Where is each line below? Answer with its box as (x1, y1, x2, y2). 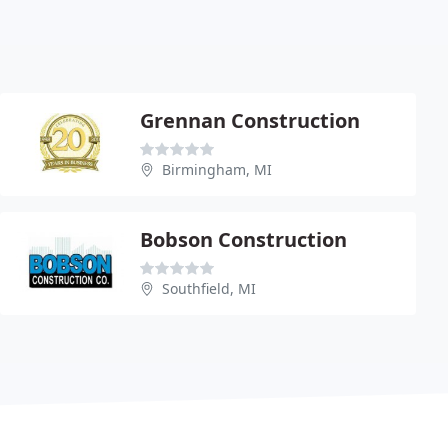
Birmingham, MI (162, 159, 272, 179)
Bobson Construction (140, 225, 347, 253)
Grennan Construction (140, 106, 360, 134)
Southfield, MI (162, 278, 256, 298)
